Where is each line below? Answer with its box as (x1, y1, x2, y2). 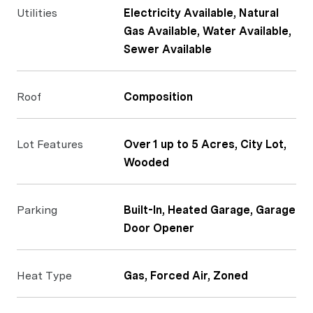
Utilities (17, 6, 57, 20)
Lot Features (17, 138, 83, 151)
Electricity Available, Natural (124, 6, 279, 20)
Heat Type (17, 269, 72, 282)
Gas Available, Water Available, (124, 24, 291, 38)
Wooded (124, 156, 169, 169)
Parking (17, 203, 57, 217)
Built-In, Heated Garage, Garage (124, 203, 296, 217)
